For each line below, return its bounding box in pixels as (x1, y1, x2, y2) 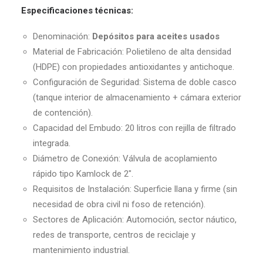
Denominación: (33, 31, 92, 42)
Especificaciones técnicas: (21, 5, 133, 16)
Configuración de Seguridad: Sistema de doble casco (33, 77, 237, 87)
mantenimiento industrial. (33, 245, 130, 255)
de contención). (33, 107, 93, 118)
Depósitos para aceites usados (92, 31, 220, 42)
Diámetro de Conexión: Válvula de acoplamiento (33, 153, 217, 164)
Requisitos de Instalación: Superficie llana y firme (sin (33, 184, 237, 194)
